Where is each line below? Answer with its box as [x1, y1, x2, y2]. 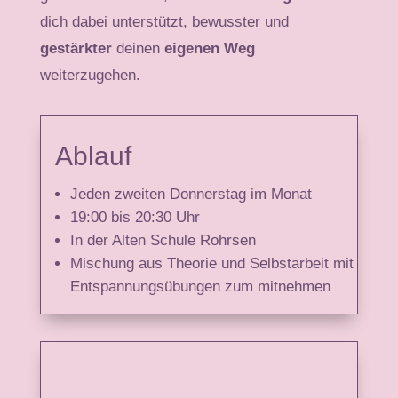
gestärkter [39, 40, 112, 58]
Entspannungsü [69, 278, 172, 296]
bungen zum [171, 278, 258, 296]
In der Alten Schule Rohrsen [69, 232, 256, 250]
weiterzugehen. [39, 67, 140, 84]
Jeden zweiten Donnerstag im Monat [69, 186, 312, 203]
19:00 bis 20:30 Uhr [69, 209, 200, 227]
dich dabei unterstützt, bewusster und [39, 13, 289, 31]
